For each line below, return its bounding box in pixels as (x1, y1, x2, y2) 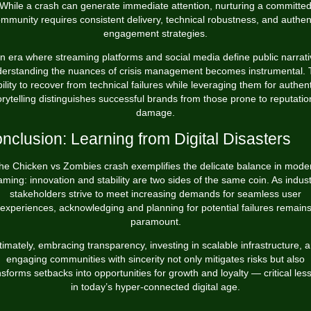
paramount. (130, 216, 181, 227)
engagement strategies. (103, 28, 208, 39)
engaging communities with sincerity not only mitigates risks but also (6, 253, 305, 264)
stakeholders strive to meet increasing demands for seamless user (10, 188, 301, 199)
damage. (136, 107, 175, 118)
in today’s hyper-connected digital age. (71, 281, 240, 292)
